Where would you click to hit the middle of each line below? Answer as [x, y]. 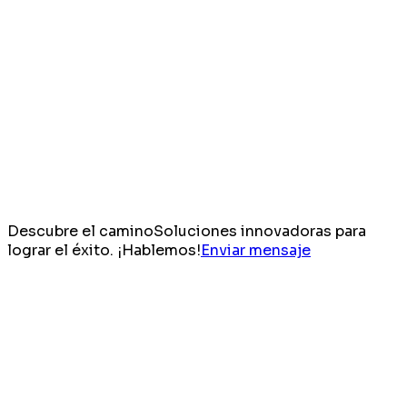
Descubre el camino [80, 231]
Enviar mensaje [256, 250]
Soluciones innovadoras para [260, 231]
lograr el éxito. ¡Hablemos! [104, 250]
